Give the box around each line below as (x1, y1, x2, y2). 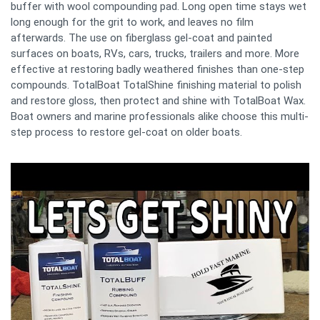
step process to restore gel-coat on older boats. (11, 125, 242, 139)
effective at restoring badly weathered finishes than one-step (11, 62, 304, 76)
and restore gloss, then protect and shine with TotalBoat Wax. (11, 94, 306, 107)
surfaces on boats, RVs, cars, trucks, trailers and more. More (11, 46, 299, 60)
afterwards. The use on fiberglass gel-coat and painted (11, 31, 272, 44)
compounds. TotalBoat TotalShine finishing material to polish (11, 78, 301, 91)
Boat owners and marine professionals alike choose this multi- (11, 109, 309, 123)
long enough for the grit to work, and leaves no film (11, 15, 254, 29)
